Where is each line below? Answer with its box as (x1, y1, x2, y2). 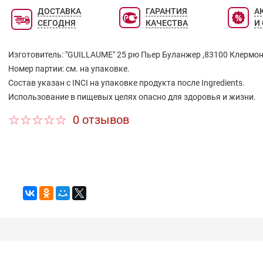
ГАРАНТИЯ (146, 6, 188, 16)
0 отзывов (72, 113, 129, 127)
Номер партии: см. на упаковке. (8, 64, 130, 74)
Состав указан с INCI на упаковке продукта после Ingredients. (8, 78, 245, 88)
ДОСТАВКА (37, 6, 81, 16)
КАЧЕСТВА (146, 18, 188, 28)
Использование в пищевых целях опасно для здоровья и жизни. (8, 92, 256, 102)
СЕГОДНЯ (37, 18, 76, 28)
